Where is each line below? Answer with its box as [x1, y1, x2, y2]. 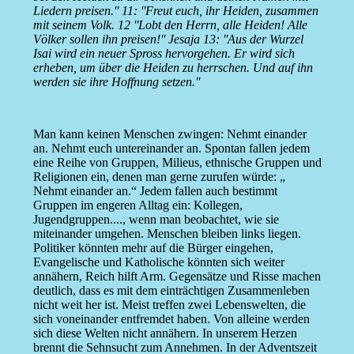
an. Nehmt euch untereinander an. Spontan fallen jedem [32, 141, 310, 156]
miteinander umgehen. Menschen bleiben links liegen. [32, 227, 301, 241]
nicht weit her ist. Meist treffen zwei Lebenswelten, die [32, 298, 306, 312]
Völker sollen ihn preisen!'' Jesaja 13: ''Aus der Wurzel [32, 32, 303, 47]
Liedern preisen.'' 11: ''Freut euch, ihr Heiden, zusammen [32, 4, 318, 18]
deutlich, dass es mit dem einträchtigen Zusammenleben [32, 284, 310, 298]
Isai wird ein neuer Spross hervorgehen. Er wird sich [32, 47, 295, 61]
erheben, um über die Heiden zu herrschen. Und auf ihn [32, 61, 313, 75]
